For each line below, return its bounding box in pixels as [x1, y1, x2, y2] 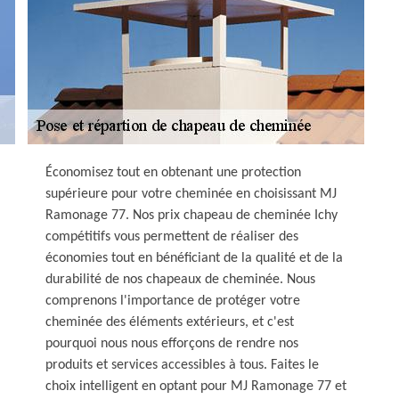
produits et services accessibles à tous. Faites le [45, 358, 319, 372]
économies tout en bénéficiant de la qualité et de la [45, 251, 343, 265]
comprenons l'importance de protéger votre [45, 294, 300, 308]
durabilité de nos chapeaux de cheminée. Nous [45, 273, 315, 287]
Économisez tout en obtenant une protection [45, 166, 301, 180]
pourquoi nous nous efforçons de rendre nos [45, 337, 298, 351]
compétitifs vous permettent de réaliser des [45, 230, 298, 244]
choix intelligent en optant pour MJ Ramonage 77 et [45, 379, 346, 394]
